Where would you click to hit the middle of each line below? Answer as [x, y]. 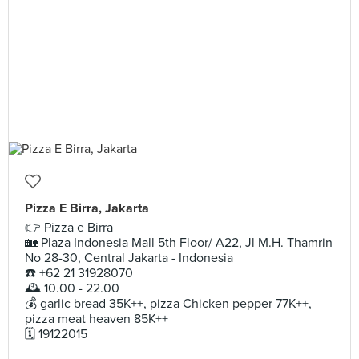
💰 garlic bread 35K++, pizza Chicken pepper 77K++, [168, 304]
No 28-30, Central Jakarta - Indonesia [129, 258]
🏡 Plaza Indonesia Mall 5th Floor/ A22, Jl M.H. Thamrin [179, 243]
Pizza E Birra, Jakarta [87, 208]
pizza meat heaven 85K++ [97, 319]
